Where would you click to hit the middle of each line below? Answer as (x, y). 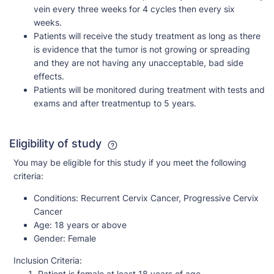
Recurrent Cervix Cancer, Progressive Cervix (170, 198)
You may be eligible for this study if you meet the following (130, 163)
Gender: (50, 239)
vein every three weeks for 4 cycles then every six (134, 9)
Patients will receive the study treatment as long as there (147, 36)
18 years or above (89, 225)
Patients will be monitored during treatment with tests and (149, 90)
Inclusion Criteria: (48, 261)
